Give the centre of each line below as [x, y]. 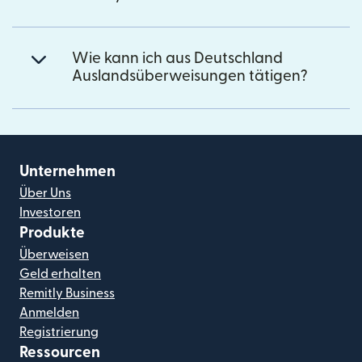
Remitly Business [67, 293]
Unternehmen [67, 171]
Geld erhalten [60, 274]
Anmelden [49, 312]
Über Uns [45, 193]
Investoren [50, 212]
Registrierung [59, 332]
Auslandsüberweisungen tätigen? [190, 76]
